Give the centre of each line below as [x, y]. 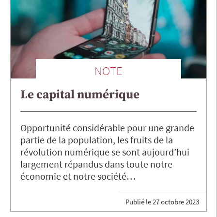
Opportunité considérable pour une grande [107, 128]
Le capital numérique [80, 95]
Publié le [139, 201]
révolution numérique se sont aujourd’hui [105, 152]
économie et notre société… [78, 176]
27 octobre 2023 [176, 201]
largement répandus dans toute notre [96, 164]
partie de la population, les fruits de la [97, 140]
